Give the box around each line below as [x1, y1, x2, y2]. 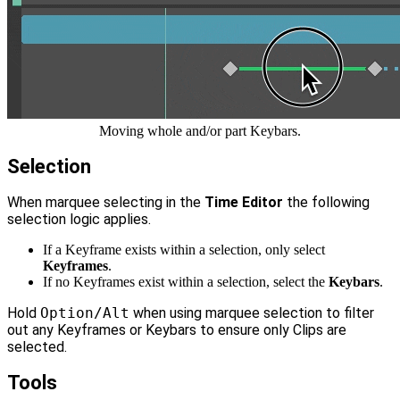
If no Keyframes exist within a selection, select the [43, 274, 329, 290]
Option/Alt [40, 304, 129, 322]
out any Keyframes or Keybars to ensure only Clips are [7, 321, 346, 339]
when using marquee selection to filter [129, 304, 374, 322]
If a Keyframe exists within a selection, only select [43, 242, 325, 258]
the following [283, 194, 370, 212]
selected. [7, 338, 67, 356]
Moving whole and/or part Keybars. [99, 122, 301, 138]
